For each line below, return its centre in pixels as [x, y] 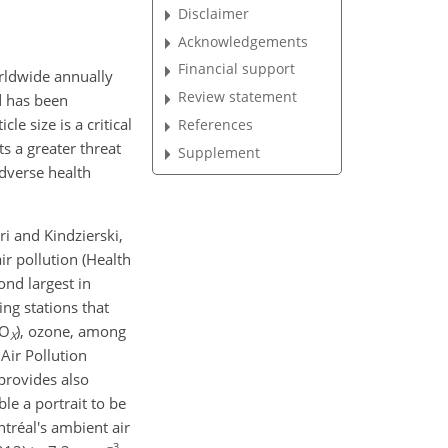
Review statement [238, 97]
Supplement [219, 152]
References [216, 125]
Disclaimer [214, 13]
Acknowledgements [243, 41]
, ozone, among [73, 331]
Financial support [237, 69]
